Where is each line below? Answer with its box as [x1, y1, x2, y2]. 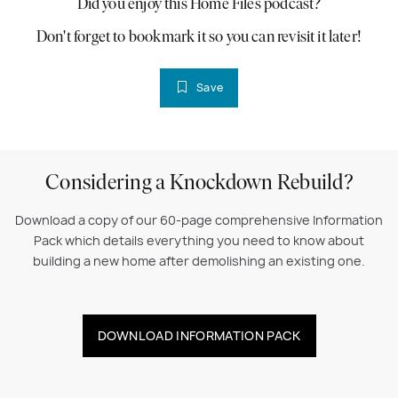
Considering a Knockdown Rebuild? [45, 172, 353, 195]
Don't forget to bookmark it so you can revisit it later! [36, 28, 362, 46]
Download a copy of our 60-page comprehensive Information [15, 211, 383, 229]
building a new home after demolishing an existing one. [33, 251, 365, 270]
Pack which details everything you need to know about [34, 231, 364, 250]
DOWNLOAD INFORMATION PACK [97, 326, 301, 344]
